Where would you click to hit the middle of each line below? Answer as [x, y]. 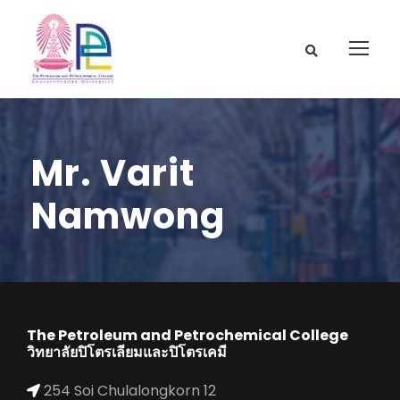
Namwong [128, 216]
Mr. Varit [113, 173]
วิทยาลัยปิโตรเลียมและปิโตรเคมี [127, 352]
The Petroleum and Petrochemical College [187, 335]
